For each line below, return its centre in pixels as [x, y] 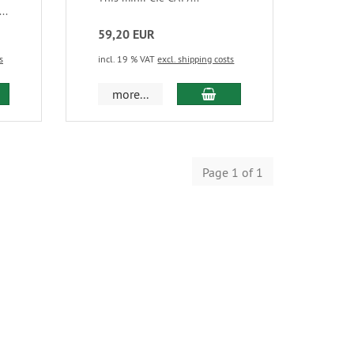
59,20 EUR [127, 34]
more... [131, 94]
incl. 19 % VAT [128, 58]
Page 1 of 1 [233, 172]
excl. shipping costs [196, 58]
